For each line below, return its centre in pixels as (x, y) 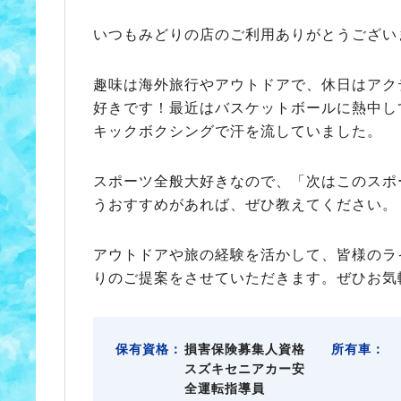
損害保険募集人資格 (244, 350)
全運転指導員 (224, 389)
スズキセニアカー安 (244, 369)
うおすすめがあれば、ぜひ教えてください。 (245, 205)
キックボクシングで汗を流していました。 (237, 132)
